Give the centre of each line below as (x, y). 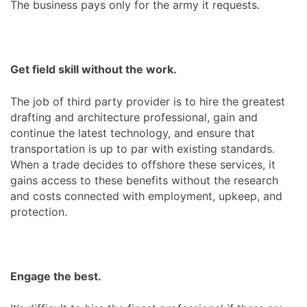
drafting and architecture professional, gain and (134, 117)
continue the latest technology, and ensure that (133, 133)
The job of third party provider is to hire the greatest (148, 101)
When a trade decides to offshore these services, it (143, 164)
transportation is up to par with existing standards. (143, 148)
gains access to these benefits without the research (144, 180)
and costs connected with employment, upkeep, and (146, 196)
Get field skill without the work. (94, 69)
